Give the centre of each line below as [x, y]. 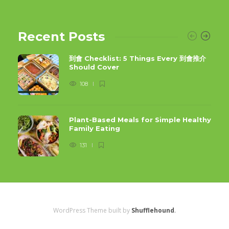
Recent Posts [61, 37]
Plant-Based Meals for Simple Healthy [140, 120]
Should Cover [95, 67]
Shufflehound [153, 211]
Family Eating [96, 129]
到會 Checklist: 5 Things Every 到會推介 [138, 59]
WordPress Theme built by [92, 211]
